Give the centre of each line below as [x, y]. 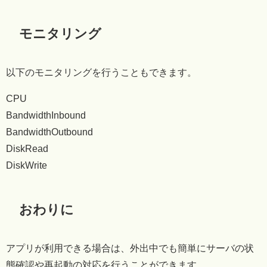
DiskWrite [27, 165]
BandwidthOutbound [49, 131]
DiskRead [27, 148]
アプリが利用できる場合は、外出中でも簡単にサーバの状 [130, 248]
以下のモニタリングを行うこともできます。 [101, 72]
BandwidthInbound [46, 115]
